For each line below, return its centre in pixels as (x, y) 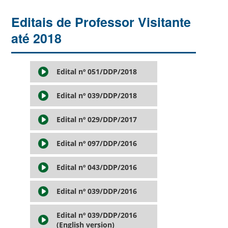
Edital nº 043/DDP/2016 (96, 167)
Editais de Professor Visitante (101, 22)
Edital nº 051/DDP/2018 (96, 71)
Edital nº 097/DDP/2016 (96, 143)
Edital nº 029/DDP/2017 (96, 119)
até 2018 (37, 38)
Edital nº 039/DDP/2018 (96, 95)
